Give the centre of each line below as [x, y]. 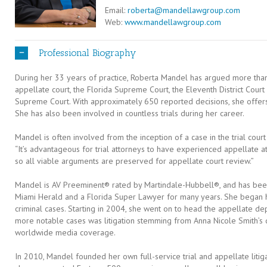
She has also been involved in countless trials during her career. [130, 113]
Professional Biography [87, 52]
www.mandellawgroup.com [173, 22]
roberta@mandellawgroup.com [184, 10]
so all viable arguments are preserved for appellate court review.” [134, 161]
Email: [115, 10]
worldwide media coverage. [65, 232]
